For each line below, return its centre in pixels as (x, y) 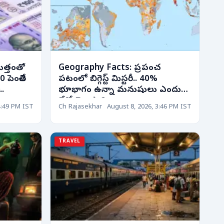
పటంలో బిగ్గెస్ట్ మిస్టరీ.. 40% (108, 79)
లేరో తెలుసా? (82, 101)
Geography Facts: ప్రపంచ (110, 68)
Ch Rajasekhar (80, 107)
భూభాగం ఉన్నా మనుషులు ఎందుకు (124, 90)
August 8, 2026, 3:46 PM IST (149, 107)
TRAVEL (70, 141)
